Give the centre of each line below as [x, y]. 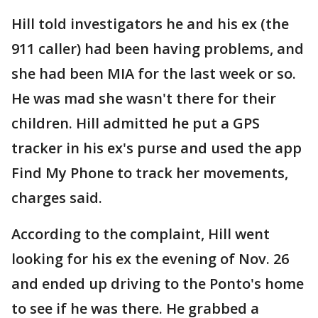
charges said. [59, 197]
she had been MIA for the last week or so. [154, 73]
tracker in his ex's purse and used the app [157, 148]
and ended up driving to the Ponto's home [158, 283]
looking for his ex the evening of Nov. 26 [150, 258]
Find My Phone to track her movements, [150, 172]
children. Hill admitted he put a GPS [136, 123]
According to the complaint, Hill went [141, 234]
